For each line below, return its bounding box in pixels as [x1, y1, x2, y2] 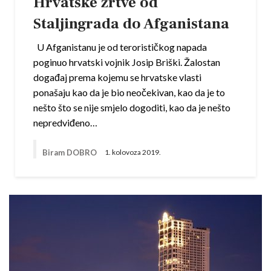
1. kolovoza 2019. [105, 148, 161, 157]
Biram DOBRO [42, 147, 99, 157]
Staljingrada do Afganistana [33, 14, 229, 33]
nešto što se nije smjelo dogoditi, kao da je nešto [33, 102, 230, 113]
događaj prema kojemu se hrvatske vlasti [33, 71, 201, 83]
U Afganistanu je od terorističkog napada [33, 41, 207, 53]
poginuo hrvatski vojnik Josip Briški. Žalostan [33, 56, 220, 68]
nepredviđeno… [33, 117, 97, 128]
